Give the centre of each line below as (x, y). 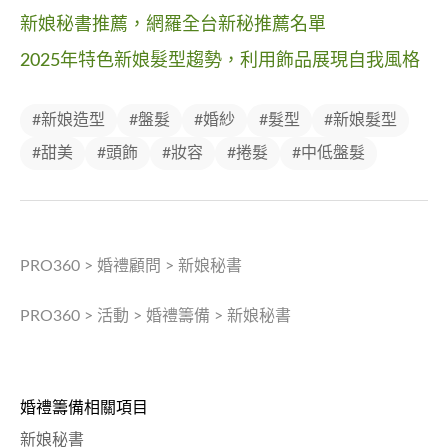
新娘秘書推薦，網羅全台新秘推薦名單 (173, 24)
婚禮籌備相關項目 (84, 407)
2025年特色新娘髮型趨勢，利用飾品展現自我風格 (220, 60)
